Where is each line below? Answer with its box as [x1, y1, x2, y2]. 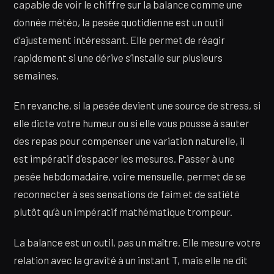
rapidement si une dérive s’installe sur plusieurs [13, 51, 223, 64]
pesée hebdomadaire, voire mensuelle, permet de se [13, 170, 246, 183]
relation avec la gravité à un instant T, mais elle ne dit [13, 253, 248, 266]
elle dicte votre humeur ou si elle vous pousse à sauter [13, 117, 250, 130]
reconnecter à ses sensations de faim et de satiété [13, 188, 240, 201]
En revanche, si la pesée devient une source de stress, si [13, 99, 261, 112]
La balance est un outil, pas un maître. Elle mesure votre [13, 235, 261, 248]
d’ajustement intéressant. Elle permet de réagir [13, 34, 225, 46]
